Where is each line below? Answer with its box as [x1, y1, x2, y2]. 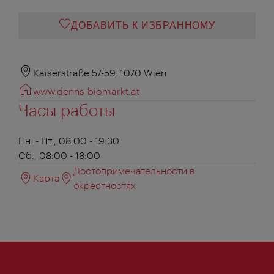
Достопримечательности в [73, 164, 195, 176]
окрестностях [73, 179, 136, 191]
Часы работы [18, 100, 115, 119]
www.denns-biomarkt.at [33, 84, 139, 97]
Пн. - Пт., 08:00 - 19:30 [18, 134, 119, 146]
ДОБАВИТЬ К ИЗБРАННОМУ [71, 20, 215, 31]
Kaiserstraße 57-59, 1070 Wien [33, 66, 166, 78]
